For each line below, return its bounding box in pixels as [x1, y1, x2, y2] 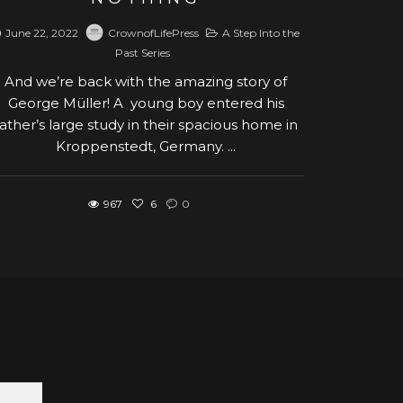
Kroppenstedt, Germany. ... [56, 137, 237, 155]
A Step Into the [222, 25, 300, 40]
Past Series [114, 45, 170, 59]
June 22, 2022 [5, 25, 79, 40]
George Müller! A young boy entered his [7, 94, 284, 112]
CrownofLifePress [108, 25, 200, 40]
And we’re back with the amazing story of [4, 72, 288, 90]
